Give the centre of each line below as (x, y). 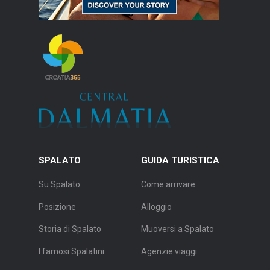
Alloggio (156, 207)
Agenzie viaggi (169, 252)
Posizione (57, 207)
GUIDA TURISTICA (180, 161)
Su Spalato (59, 185)
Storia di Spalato (70, 229)
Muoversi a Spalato (177, 229)
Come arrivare (168, 185)
